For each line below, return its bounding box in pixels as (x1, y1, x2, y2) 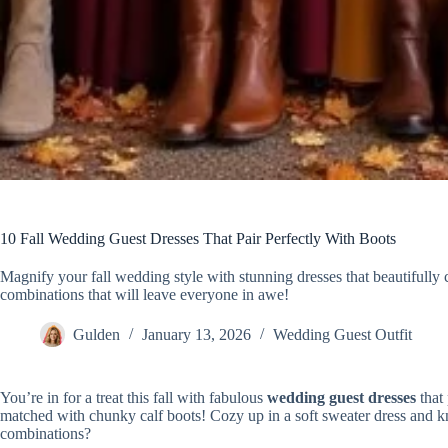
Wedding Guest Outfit (273, 326, 412, 344)
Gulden (73, 326, 120, 344)
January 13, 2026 (142, 326, 251, 344)
